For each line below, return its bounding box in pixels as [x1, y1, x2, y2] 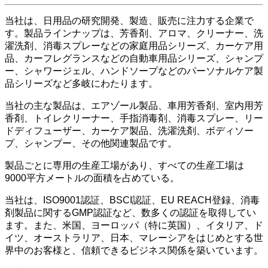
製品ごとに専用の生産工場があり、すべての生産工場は [5, 160, 244, 170]
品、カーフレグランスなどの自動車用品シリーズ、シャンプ [5, 53, 263, 63]
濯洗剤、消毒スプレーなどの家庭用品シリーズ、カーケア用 [5, 40, 263, 51]
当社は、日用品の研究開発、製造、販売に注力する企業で [5, 15, 254, 26]
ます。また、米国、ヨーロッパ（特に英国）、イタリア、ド [5, 220, 263, 230]
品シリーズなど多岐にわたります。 [5, 78, 158, 89]
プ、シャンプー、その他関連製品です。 [5, 138, 177, 148]
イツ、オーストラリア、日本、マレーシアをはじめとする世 [5, 232, 263, 243]
